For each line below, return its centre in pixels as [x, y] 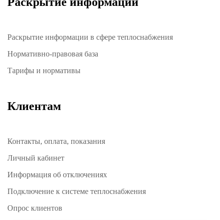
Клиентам [34, 106]
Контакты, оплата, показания [56, 141]
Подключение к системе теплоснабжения [77, 192]
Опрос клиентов [35, 208]
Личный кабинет [36, 158]
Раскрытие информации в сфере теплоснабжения [90, 37]
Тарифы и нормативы [44, 71]
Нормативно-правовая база [53, 54]
